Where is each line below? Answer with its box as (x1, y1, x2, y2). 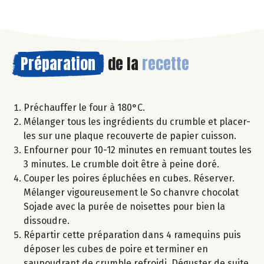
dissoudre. (24, 214, 70, 226)
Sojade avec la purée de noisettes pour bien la (24, 200, 225, 212)
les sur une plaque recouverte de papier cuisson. (24, 130, 236, 141)
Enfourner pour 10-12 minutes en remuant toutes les (24, 144, 252, 156)
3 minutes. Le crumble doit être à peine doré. (24, 158, 219, 170)
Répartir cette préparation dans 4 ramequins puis (24, 229, 241, 240)
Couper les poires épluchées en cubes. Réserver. (24, 172, 235, 184)
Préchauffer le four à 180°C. (24, 101, 145, 113)
